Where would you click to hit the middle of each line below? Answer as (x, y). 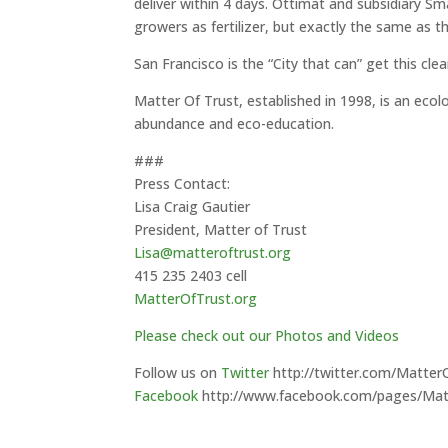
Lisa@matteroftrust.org (213, 252)
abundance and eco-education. (234, 123)
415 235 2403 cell (191, 275)
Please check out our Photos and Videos (267, 335)
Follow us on (178, 372)
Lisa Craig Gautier (192, 206)
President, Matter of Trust (221, 229)
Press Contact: (182, 183)
